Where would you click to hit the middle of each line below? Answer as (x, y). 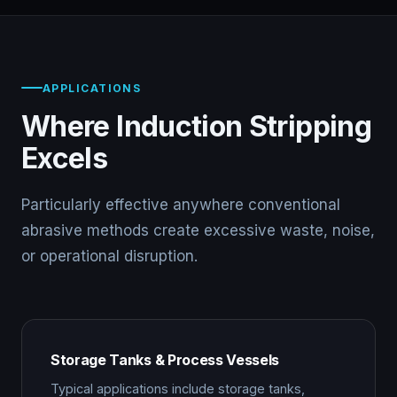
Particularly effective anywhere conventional (181, 204)
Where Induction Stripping (196, 126)
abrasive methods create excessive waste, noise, (198, 230)
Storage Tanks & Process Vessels (165, 359)
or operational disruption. (109, 256)
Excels (65, 158)
